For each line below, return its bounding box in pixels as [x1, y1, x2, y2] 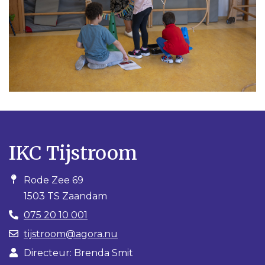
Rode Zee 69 [24, 174, 83, 186]
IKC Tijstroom [9, 141, 137, 165]
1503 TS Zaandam [24, 190, 107, 202]
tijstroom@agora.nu [24, 228, 118, 240]
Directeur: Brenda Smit [24, 247, 133, 258]
